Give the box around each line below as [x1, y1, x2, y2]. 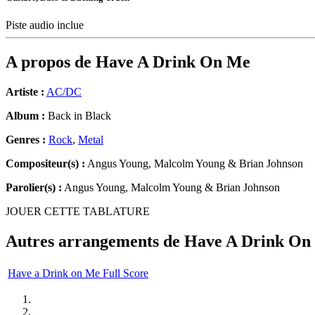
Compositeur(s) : [6, 157, 85, 170]
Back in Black [45, 110, 111, 122]
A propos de [6, 53, 96, 72]
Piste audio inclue [6, 19, 86, 32]
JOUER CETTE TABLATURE [6, 205, 150, 218]
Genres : [6, 134, 49, 146]
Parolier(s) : [6, 181, 62, 194]
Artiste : [6, 86, 44, 98]
